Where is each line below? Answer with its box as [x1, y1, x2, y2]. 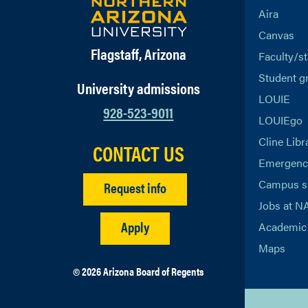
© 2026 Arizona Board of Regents [73, 263, 204, 279]
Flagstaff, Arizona [90, 43, 186, 64]
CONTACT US [92, 138, 184, 168]
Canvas [258, 27, 294, 43]
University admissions [76, 77, 200, 98]
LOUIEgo [258, 112, 302, 128]
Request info [103, 177, 166, 197]
